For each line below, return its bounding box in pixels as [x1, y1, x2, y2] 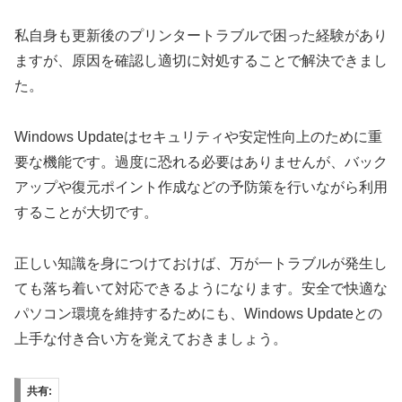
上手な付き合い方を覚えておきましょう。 [14, 330, 287, 346]
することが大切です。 [14, 204, 158, 220]
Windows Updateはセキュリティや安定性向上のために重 [14, 128, 382, 144]
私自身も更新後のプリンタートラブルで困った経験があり [14, 28, 388, 44]
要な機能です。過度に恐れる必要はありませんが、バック [14, 153, 388, 170]
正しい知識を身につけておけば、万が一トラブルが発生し [14, 255, 388, 271]
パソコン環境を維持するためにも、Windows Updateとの [14, 305, 382, 321]
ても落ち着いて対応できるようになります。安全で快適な [14, 280, 388, 296]
